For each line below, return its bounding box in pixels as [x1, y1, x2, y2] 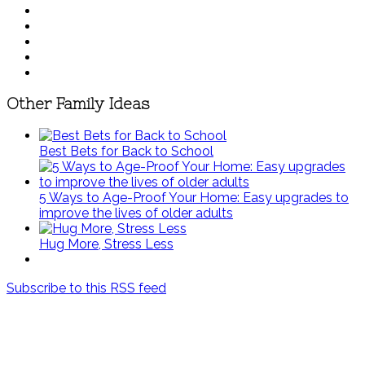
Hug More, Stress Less [39, 236, 174, 253]
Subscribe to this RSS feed [7, 280, 166, 297]
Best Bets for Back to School [39, 143, 213, 160]
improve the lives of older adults [39, 205, 233, 222]
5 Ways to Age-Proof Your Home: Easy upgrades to [39, 190, 349, 206]
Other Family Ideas [7, 95, 150, 113]
